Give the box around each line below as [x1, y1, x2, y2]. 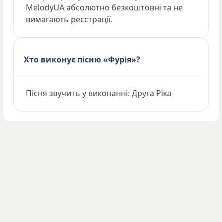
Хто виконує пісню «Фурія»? [24, 54, 140, 65]
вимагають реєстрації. [26, 13, 112, 25]
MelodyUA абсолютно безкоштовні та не [26, 1, 183, 13]
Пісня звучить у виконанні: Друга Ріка [26, 87, 171, 99]
